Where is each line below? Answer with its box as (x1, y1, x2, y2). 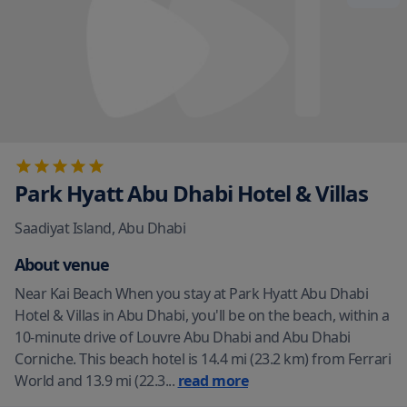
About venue (15, 253, 109, 275)
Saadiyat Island (15, 218, 112, 238)
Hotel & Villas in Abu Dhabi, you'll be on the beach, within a (15, 305, 390, 325)
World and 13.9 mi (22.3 (15, 371, 165, 391)
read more (177, 371, 248, 391)
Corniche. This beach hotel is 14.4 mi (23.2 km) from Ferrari (15, 349, 391, 369)
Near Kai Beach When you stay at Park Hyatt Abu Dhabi (15, 283, 368, 303)
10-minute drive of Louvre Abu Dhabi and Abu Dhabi (15, 327, 351, 347)
